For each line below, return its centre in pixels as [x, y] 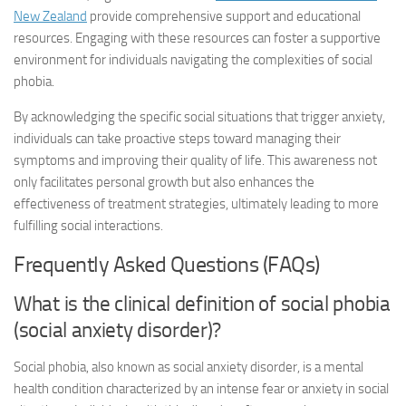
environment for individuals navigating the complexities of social [193, 60]
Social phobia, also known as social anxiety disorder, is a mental [188, 367]
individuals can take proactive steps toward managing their [177, 139]
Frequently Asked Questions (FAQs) [167, 264]
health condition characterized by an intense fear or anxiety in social [201, 389]
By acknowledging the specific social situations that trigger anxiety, [199, 117]
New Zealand [50, 16]
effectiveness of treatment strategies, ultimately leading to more [196, 204]
